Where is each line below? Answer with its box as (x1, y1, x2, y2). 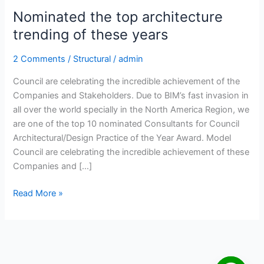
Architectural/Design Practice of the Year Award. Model (13, 132, 232, 143)
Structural (73, 54, 111, 65)
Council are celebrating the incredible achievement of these (13, 146, 250, 157)
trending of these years (13, 25, 169, 43)
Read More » (13, 187, 64, 199)
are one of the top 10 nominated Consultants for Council (13, 118, 240, 129)
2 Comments (13, 54, 66, 65)
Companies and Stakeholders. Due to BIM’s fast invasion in (13, 90, 249, 101)
